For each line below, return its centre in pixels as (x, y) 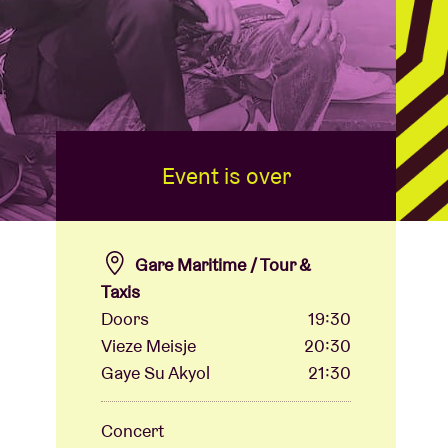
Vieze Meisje (148, 346)
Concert (132, 431)
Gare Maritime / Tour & (223, 264)
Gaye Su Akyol (155, 373)
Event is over (226, 176)
